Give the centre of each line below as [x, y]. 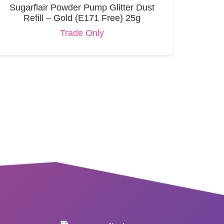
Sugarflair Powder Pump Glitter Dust [82, 7]
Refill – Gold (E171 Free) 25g [82, 18]
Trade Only [82, 33]
